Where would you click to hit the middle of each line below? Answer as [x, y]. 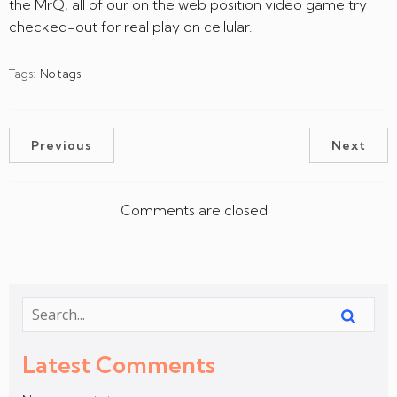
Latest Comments [119, 365]
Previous [62, 145]
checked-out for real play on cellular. [131, 27]
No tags [60, 74]
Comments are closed [194, 210]
